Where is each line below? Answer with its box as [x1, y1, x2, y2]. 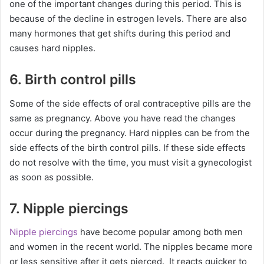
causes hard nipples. [9, 42, 95, 54]
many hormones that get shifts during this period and [9, 28, 230, 39]
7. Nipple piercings [9, 200, 128, 217]
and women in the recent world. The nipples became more [9, 241, 253, 252]
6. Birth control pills [9, 71, 136, 88]
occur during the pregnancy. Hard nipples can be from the [9, 127, 250, 138]
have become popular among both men [78, 226, 243, 237]
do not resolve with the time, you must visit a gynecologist [9, 156, 252, 168]
